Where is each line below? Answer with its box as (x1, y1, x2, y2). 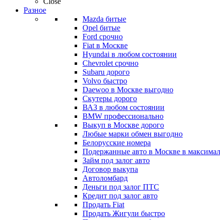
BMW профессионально (82, 112, 164, 120)
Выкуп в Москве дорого (82, 121, 164, 129)
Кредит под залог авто (82, 192, 158, 200)
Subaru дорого (82, 68, 130, 76)
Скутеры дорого (82, 94, 137, 103)
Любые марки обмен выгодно (82, 130, 183, 138)
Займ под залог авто (82, 156, 150, 165)
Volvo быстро (82, 77, 127, 85)
